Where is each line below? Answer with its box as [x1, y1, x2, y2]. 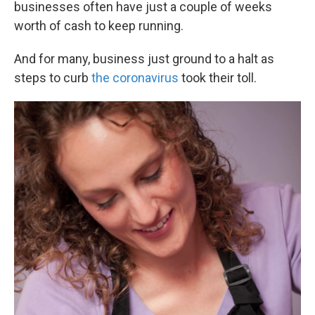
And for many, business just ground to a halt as [14, 51, 274, 66]
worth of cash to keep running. [14, 18, 184, 33]
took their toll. [181, 70, 257, 85]
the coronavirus [91, 70, 181, 85]
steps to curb [14, 70, 91, 85]
